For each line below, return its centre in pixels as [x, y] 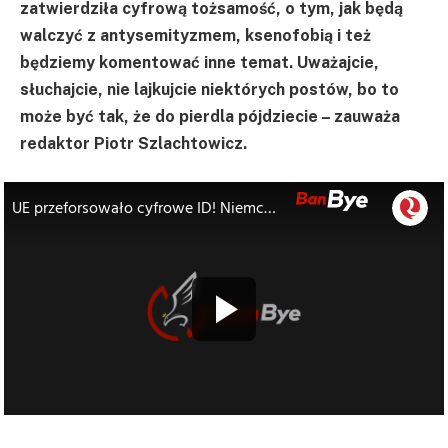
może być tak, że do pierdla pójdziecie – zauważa [210, 116]
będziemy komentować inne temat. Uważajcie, [199, 62]
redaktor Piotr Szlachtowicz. [133, 143]
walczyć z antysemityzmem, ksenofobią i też [195, 35]
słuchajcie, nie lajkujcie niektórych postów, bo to [209, 89]
